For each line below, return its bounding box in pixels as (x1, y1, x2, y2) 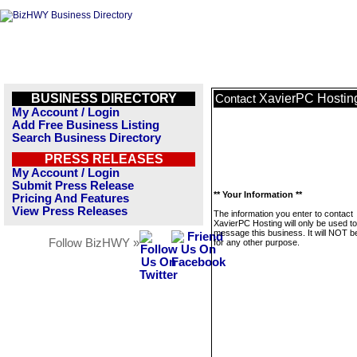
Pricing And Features (12, 192, 129, 205)
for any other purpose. (214, 237, 300, 247)
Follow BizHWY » (49, 237, 139, 249)
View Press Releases (12, 205, 127, 218)
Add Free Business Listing (12, 119, 159, 131)
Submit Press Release (12, 179, 134, 192)
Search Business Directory (12, 131, 161, 144)
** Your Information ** (214, 190, 302, 199)
